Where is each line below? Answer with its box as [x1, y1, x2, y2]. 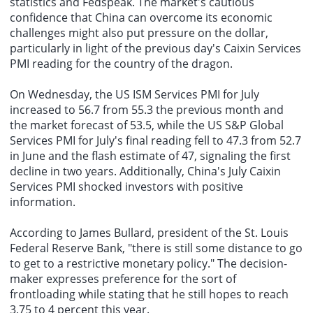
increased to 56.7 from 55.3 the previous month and [10, 102, 284, 118]
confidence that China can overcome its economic [10, 10, 272, 26]
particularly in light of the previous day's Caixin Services [10, 41, 301, 57]
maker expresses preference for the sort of [10, 271, 236, 287]
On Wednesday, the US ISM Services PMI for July [10, 87, 259, 103]
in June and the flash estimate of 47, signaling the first [10, 148, 291, 164]
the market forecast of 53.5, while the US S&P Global [10, 117, 284, 133]
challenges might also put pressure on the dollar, [10, 25, 268, 41]
